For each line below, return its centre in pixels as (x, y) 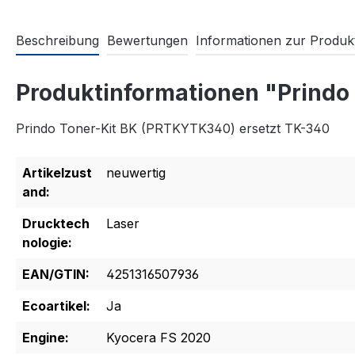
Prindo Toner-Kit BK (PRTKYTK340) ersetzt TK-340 (173, 129)
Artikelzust (57, 173)
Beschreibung (57, 41)
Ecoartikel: (56, 306)
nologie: (47, 243)
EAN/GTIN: (56, 275)
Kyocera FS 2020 (158, 338)
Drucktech (56, 224)
